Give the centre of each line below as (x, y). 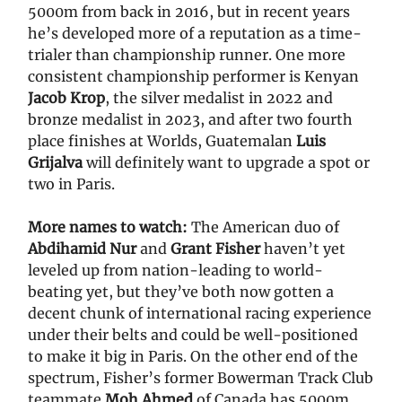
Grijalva (55, 163)
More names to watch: (109, 227)
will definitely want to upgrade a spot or (226, 163)
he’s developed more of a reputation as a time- (195, 34)
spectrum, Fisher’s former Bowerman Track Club (201, 378)
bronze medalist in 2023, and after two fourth (190, 120)
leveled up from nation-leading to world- (175, 271)
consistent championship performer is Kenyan (193, 77)
